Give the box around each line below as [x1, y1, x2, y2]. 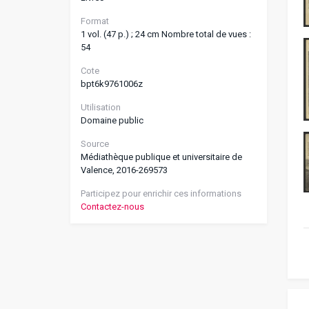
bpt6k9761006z [81, 79, 143, 89]
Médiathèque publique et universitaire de [81, 152, 242, 162]
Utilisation [81, 102, 121, 112]
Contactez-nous [81, 201, 144, 212]
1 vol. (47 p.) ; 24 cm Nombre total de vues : [81, 29, 251, 39]
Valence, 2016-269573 [81, 165, 168, 175]
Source [81, 139, 109, 149]
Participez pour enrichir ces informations [81, 188, 241, 199]
